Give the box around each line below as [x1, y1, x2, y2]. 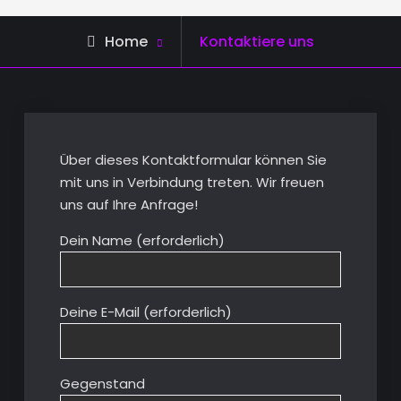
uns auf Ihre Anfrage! [59, 194, 198, 214]
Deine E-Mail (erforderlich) [59, 302, 232, 321]
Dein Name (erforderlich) [59, 230, 225, 250]
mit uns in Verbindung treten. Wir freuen [59, 172, 324, 192]
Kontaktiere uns [200, 30, 314, 52]
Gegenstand [59, 373, 145, 393]
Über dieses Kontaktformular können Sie [59, 149, 327, 169]
